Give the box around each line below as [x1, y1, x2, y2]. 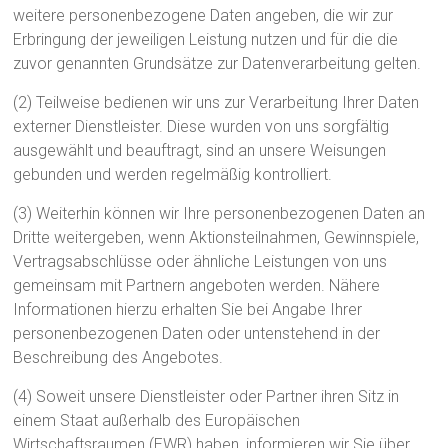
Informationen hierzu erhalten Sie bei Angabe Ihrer [13, 300, 363, 319]
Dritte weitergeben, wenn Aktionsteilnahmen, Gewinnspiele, [13, 228, 420, 247]
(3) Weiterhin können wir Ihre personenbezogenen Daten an [13, 204, 426, 223]
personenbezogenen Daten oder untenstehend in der [13, 324, 381, 343]
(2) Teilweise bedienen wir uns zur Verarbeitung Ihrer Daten [13, 93, 420, 112]
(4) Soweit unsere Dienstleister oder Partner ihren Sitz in [13, 387, 400, 406]
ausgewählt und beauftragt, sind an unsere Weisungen [13, 141, 387, 160]
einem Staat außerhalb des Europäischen [13, 411, 301, 430]
